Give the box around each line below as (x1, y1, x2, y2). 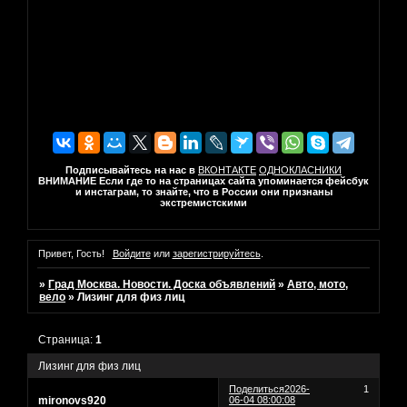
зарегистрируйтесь (172, 248, 261, 260)
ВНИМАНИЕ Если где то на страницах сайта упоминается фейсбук (38, 174, 369, 186)
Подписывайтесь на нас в (65, 164, 195, 175)
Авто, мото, (287, 278, 349, 292)
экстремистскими (160, 196, 247, 208)
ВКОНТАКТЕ (198, 164, 256, 175)
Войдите (112, 248, 151, 260)
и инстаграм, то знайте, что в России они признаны (74, 185, 333, 197)
